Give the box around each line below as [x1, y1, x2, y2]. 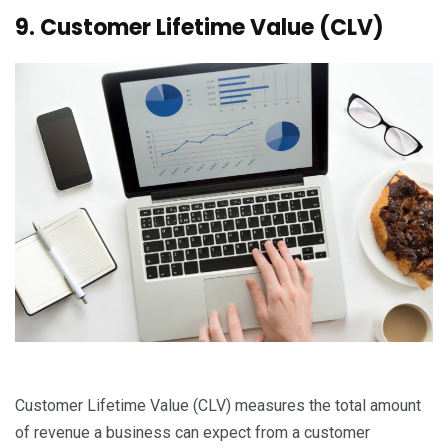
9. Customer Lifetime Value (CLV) [15, 12, 384, 44]
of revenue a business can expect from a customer [15, 422, 370, 442]
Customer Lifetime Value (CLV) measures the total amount [15, 395, 421, 415]
